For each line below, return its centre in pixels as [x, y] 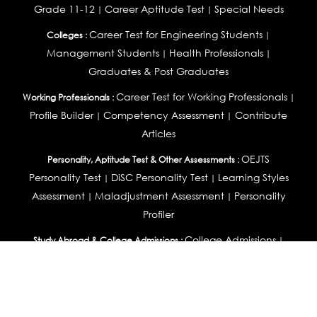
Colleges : [67, 35]
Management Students [103, 53]
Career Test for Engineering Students [176, 34]
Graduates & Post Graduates [158, 71]
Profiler [158, 214]
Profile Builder [62, 115]
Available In [158, 291]
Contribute [260, 115]
